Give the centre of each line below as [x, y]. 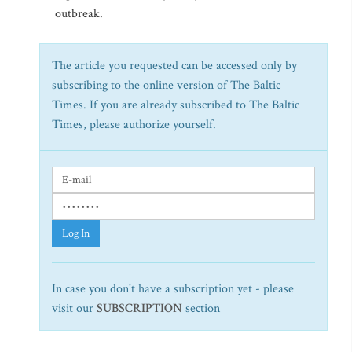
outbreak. [82, 14]
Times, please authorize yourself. [134, 125]
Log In [76, 233]
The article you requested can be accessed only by [174, 66]
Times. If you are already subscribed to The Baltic [176, 105]
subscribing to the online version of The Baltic [166, 85]
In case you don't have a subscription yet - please [173, 289]
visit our [74, 308]
